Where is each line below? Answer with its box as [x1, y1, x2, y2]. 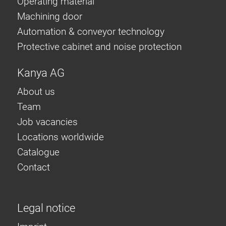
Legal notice [17, 202, 75, 215]
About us [17, 85, 55, 97]
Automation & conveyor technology [17, 26, 164, 38]
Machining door [17, 11, 82, 23]
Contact [17, 161, 50, 173]
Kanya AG [17, 66, 65, 79]
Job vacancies [17, 116, 78, 128]
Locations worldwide [17, 131, 104, 143]
